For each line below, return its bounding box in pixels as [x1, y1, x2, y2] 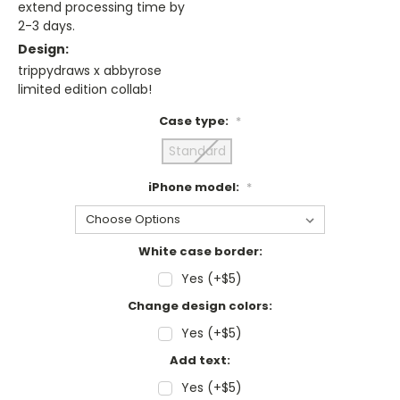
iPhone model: [148, 179, 242, 196]
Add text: [170, 352, 230, 370]
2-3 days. [18, 17, 75, 36]
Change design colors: [128, 297, 272, 315]
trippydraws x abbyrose [18, 62, 162, 80]
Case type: [159, 112, 231, 130]
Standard [168, 142, 226, 161]
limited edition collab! [18, 80, 152, 99]
